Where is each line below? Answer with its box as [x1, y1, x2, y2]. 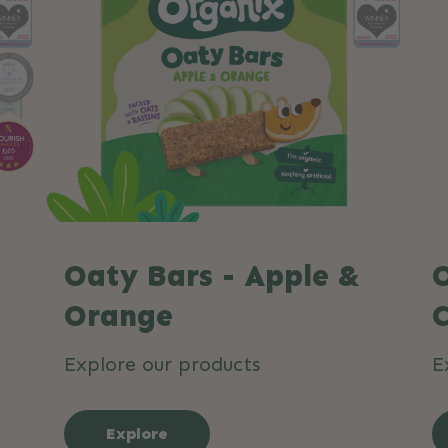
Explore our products [64, 352, 260, 376]
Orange [64, 298, 173, 334]
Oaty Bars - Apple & [64, 258, 361, 294]
